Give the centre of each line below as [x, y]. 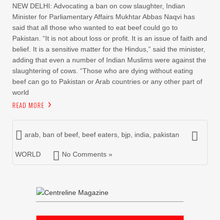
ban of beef [60, 135]
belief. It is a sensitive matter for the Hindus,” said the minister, [109, 49]
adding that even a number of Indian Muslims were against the [109, 60]
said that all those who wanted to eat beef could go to [95, 27]
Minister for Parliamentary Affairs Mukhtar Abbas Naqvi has [104, 17]
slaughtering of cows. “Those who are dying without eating [103, 71]
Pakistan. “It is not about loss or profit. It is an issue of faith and [110, 38]
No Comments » [87, 154]
